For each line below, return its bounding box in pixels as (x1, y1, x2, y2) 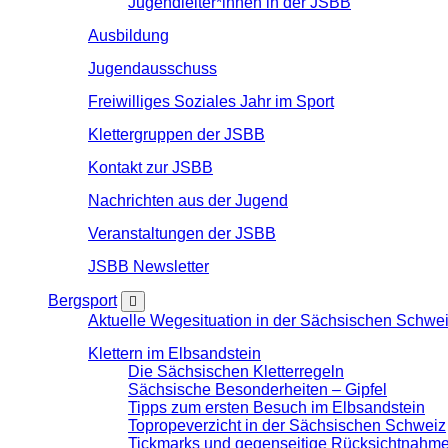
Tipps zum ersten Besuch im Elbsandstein (128, 399, 425, 416)
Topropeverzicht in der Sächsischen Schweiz (128, 417, 446, 434)
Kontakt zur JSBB (88, 159, 213, 176)
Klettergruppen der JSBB (88, 126, 265, 143)
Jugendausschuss (88, 60, 217, 77)
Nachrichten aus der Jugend (88, 192, 288, 209)
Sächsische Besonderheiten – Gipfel (128, 381, 387, 398)
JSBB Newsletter (88, 258, 209, 275)
